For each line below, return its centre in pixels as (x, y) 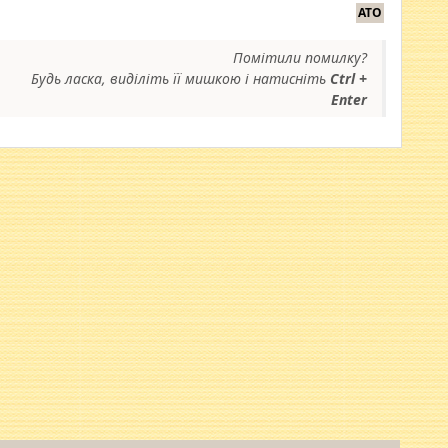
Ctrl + (348, 78)
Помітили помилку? (300, 57)
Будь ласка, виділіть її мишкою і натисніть (180, 78)
